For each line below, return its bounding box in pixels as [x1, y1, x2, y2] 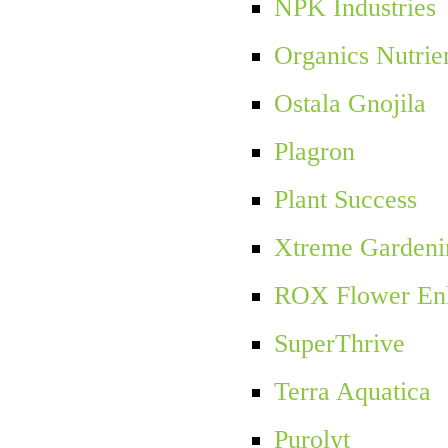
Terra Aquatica [273, 377, 431, 407]
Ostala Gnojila [273, 89, 426, 119]
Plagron [273, 137, 355, 167]
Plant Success [273, 185, 417, 215]
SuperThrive [273, 329, 405, 359]
